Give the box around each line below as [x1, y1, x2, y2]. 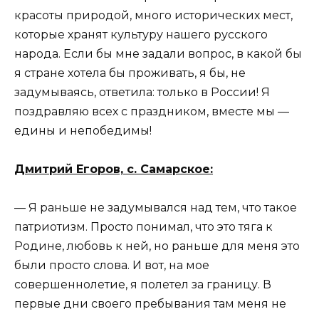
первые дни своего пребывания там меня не [14, 297, 286, 311]
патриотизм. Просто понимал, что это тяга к [14, 220, 273, 234]
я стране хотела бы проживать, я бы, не [14, 66, 246, 80]
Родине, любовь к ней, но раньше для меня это [14, 239, 300, 253]
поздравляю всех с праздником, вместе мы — [14, 104, 289, 118]
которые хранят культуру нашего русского [14, 27, 268, 41]
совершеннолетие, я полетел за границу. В [14, 278, 271, 292]
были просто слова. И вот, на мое [14, 258, 209, 273]
